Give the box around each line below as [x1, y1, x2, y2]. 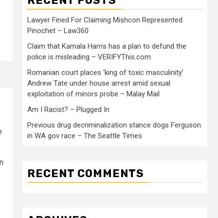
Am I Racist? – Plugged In [27, 105, 109, 114]
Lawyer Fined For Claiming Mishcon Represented [27, 16, 182, 24]
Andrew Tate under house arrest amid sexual [27, 79, 170, 88]
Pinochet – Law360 [27, 26, 89, 35]
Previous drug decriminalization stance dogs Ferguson [27, 121, 201, 129]
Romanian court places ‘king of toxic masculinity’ [27, 68, 183, 77]
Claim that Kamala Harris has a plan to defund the [27, 42, 186, 51]
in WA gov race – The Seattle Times [27, 131, 142, 140]
